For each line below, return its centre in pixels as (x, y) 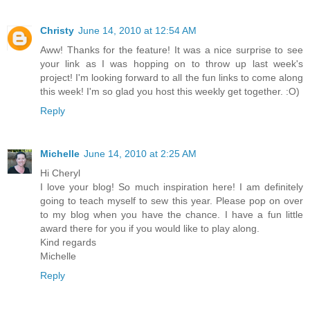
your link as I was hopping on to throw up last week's (172, 63)
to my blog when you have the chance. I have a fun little (172, 214)
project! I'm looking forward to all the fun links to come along (172, 77)
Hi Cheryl (60, 173)
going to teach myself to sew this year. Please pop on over (172, 200)
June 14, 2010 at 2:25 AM (140, 153)
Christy (57, 30)
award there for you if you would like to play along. (150, 228)
